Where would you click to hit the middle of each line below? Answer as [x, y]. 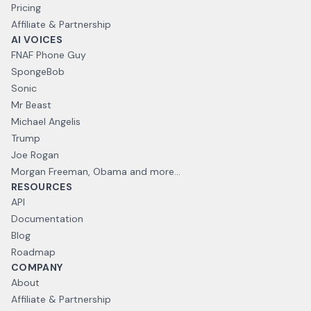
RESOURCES [42, 187]
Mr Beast [31, 105]
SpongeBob [38, 72]
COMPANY [37, 268]
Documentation [47, 219]
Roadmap [33, 252]
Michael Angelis [46, 122]
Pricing [26, 8]
